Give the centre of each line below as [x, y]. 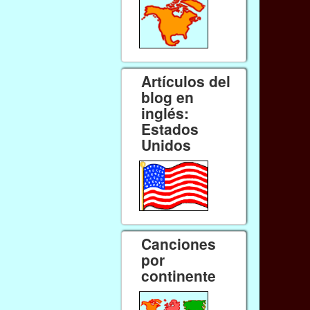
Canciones [179, 243]
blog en [168, 97]
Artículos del [186, 81]
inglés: [165, 112]
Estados [170, 128]
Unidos [166, 144]
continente [179, 275]
